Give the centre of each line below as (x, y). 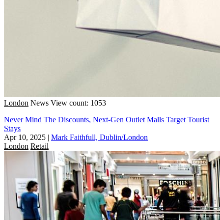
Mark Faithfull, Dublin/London (99, 137)
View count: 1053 (78, 103)
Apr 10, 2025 (25, 137)
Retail (40, 146)
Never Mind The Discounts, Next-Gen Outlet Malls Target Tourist (107, 119)
